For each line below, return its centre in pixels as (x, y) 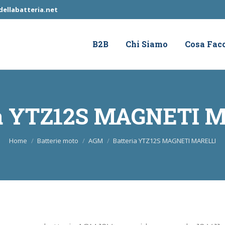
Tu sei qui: (29, 136)
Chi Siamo (147, 44)
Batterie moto (58, 140)
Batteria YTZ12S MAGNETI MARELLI (164, 140)
